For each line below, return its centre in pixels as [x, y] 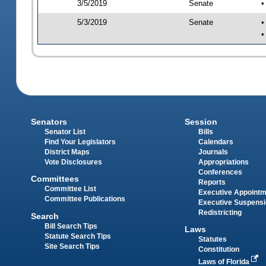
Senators [49, 122]
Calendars [216, 142]
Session [201, 122]
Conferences [220, 172]
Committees [55, 179]
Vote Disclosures [74, 162]
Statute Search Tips [78, 236]
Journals [213, 152]
